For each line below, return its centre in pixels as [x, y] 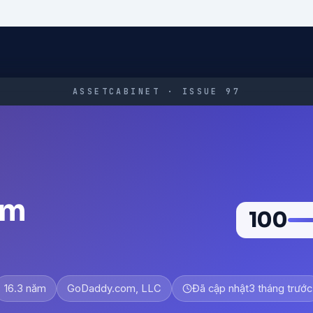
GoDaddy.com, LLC [114, 289]
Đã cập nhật [220, 289]
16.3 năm [25, 289]
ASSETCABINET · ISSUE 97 [156, 91]
